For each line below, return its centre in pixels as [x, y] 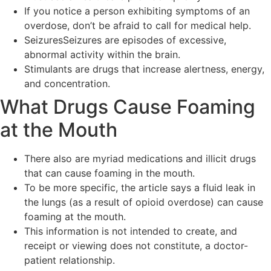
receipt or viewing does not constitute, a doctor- [136, 245]
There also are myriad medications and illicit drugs [140, 158]
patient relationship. [70, 260]
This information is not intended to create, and [131, 231]
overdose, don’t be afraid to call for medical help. [138, 25]
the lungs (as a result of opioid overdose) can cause [144, 202]
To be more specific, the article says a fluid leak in [140, 187]
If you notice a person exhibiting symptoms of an [137, 11]
